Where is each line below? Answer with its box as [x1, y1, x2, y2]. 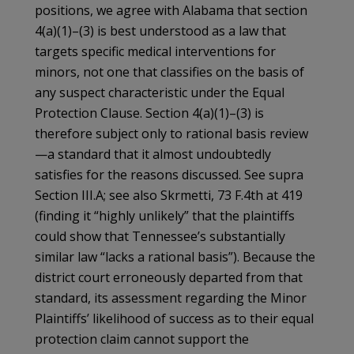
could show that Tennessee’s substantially [35, 227, 285, 245]
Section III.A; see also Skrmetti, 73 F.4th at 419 [35, 186, 303, 204]
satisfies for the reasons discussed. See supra [35, 165, 303, 183]
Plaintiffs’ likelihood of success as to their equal [35, 309, 314, 327]
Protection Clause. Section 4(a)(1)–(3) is [35, 104, 264, 122]
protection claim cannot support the [35, 330, 249, 348]
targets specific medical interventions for [35, 42, 276, 60]
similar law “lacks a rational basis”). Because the [35, 247, 315, 265]
